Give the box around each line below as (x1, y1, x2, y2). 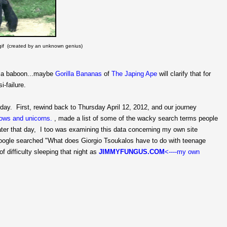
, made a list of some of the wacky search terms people (52, 114, 218, 122)
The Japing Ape (111, 69, 157, 78)
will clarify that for (157, 69, 211, 78)
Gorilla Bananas (55, 69, 102, 78)
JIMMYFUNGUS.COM (99, 147, 165, 156)
